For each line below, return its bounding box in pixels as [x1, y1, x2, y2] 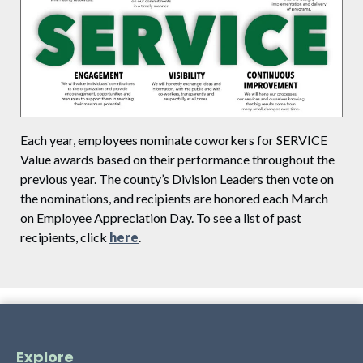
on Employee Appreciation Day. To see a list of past [20, 210, 301, 226]
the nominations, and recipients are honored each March [20, 190, 328, 207]
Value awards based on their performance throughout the [20, 152, 335, 168]
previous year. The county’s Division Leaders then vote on [20, 171, 334, 187]
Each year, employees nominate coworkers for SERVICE [20, 132, 327, 148]
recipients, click [20, 229, 109, 246]
